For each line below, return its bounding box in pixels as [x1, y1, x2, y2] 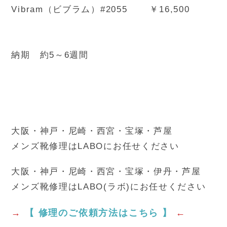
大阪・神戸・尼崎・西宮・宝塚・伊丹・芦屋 [11, 166, 201, 176]
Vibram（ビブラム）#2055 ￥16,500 [11, 4, 190, 14]
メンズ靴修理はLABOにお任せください [11, 141, 179, 151]
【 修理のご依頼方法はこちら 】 [25, 207, 172, 218]
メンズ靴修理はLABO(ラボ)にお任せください [11, 181, 206, 192]
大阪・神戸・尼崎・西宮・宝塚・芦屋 [11, 126, 173, 136]
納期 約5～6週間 [11, 50, 89, 60]
